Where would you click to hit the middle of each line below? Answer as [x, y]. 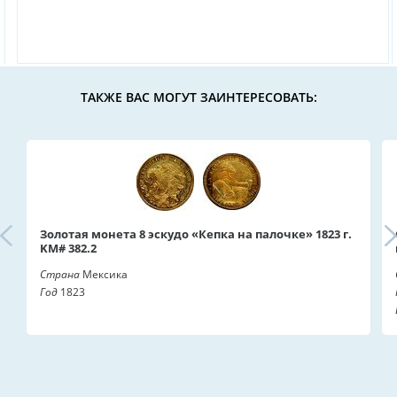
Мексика [104, 274]
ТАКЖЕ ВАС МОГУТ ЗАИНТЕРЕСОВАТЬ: [198, 97]
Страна [60, 274]
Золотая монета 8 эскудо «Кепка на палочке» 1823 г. [196, 234]
